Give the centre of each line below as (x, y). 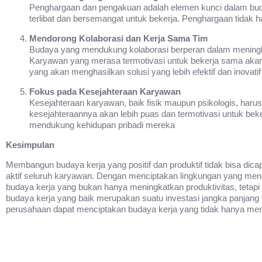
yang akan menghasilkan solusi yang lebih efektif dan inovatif (145, 72)
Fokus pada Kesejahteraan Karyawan (105, 92)
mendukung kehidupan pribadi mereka (102, 125)
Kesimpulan (30, 145)
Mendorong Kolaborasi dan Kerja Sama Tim (118, 39)
